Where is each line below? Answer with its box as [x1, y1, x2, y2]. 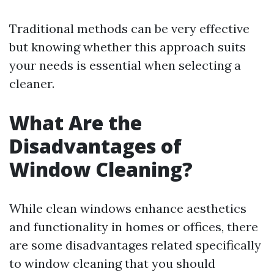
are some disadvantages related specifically [9, 237, 261, 253]
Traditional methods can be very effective [9, 21, 250, 36]
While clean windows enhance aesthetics [9, 201, 246, 216]
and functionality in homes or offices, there [9, 219, 258, 234]
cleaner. [9, 76, 54, 91]
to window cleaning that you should [9, 256, 215, 271]
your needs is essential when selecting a [9, 57, 241, 73]
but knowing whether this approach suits [9, 39, 246, 54]
